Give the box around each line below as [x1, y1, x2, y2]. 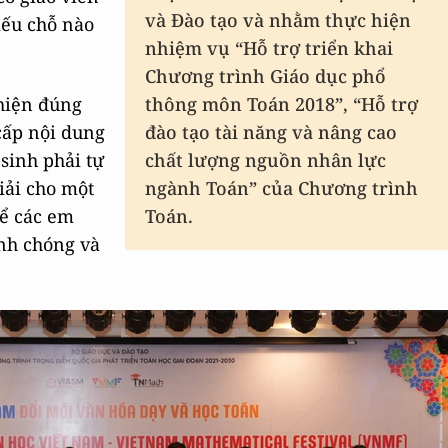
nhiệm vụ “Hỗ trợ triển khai [145, 36, 393, 60]
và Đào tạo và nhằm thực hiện [145, 8, 411, 32]
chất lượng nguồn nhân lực [145, 148, 386, 172]
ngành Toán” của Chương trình [145, 176, 418, 200]
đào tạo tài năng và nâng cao [145, 120, 397, 144]
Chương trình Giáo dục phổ [145, 64, 386, 88]
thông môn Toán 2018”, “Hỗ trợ [145, 92, 418, 116]
